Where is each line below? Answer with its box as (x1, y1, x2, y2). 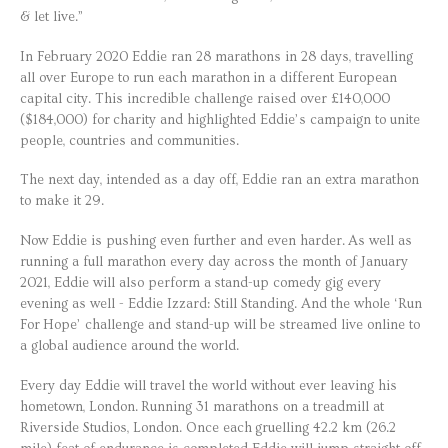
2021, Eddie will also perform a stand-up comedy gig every (20, 275, 381, 292)
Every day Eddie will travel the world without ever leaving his (20, 378, 397, 395)
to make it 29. (20, 193, 104, 210)
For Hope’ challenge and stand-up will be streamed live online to (20, 317, 420, 334)
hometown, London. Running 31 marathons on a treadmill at (20, 399, 384, 416)
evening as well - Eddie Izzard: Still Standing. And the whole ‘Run (20, 296, 422, 313)
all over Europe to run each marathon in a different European (20, 69, 397, 86)
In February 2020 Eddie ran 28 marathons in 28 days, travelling (20, 48, 413, 65)
